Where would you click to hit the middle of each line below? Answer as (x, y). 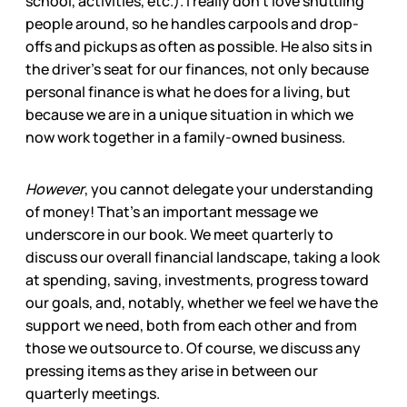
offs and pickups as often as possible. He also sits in (199, 46)
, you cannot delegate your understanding (229, 189)
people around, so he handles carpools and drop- (192, 23)
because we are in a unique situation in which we (189, 114)
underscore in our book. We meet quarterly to (179, 234)
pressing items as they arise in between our (172, 370)
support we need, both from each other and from (191, 325)
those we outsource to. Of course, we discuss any (193, 347)
